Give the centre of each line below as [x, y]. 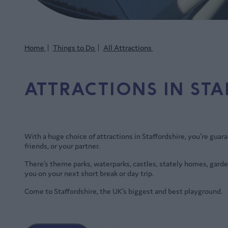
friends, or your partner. [63, 146]
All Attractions [128, 48]
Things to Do [74, 48]
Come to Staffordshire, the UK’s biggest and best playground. [124, 191]
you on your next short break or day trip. [90, 174]
